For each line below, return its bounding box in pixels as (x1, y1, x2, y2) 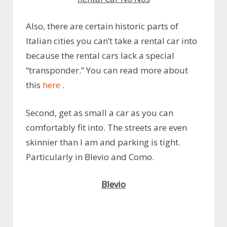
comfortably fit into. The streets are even (26, 121, 187, 133)
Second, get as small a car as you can (26, 106, 173, 119)
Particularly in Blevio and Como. (26, 150, 154, 163)
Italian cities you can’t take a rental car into (26, 35, 197, 47)
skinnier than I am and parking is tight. (26, 136, 180, 148)
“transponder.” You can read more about (26, 64, 188, 77)
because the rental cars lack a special (26, 50, 174, 62)
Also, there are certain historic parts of (26, 20, 178, 32)
